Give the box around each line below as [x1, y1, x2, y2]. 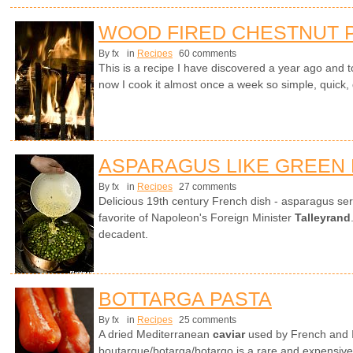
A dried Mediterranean [98, 328, 213, 341]
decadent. [98, 228, 148, 241]
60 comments [176, 48, 236, 60]
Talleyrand [295, 211, 351, 225]
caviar [213, 328, 248, 341]
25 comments [176, 314, 236, 326]
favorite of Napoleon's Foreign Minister [98, 211, 295, 225]
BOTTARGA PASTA [98, 288, 272, 310]
